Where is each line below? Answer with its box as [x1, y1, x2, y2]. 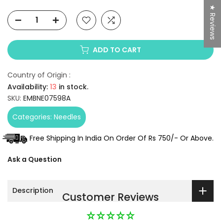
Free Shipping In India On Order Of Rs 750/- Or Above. [30, 133, 214, 143]
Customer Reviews [62, 189, 159, 204]
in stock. [57, 81, 88, 92]
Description [12, 185, 53, 196]
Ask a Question [7, 154, 62, 164]
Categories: [12, 111, 54, 122]
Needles [54, 111, 81, 122]
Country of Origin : [7, 70, 71, 80]
